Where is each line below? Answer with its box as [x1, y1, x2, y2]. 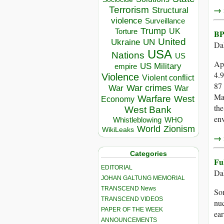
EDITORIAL [101, 163, 132, 171]
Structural [151, 5, 188, 15]
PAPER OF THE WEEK [101, 205, 163, 213]
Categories [130, 149, 167, 158]
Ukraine [111, 37, 140, 47]
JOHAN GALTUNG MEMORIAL [101, 174, 185, 181]
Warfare [137, 93, 171, 104]
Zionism [163, 124, 195, 134]
